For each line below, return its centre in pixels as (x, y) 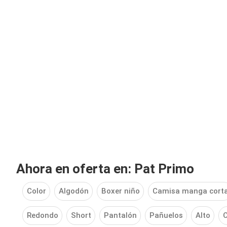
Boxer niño (120, 191)
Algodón (73, 191)
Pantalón (120, 216)
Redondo (42, 216)
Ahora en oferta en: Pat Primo (105, 169)
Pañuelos (166, 216)
